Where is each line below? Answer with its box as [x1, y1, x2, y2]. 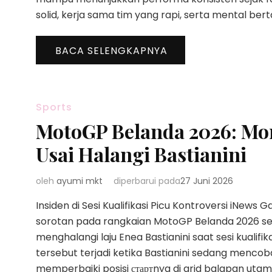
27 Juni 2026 [180, 175, 233, 187]
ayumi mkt [56, 175, 103, 187]
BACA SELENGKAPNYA [55, 44, 168, 58]
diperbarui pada [114, 175, 180, 187]
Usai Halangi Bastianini [36, 141, 246, 167]
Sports [36, 100, 72, 114]
